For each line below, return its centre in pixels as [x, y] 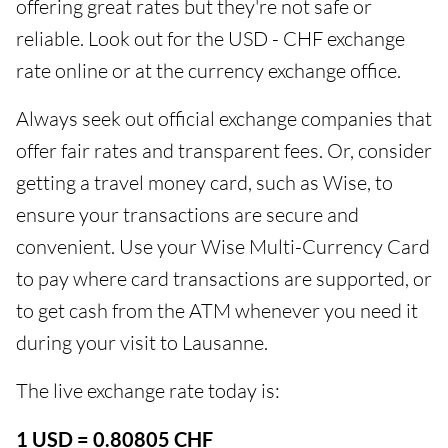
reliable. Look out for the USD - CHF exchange [210, 39]
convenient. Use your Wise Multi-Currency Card [223, 247]
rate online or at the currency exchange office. [208, 71]
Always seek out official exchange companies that [224, 119]
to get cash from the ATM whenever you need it [217, 311]
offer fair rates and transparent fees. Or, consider [224, 151]
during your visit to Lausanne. [142, 343]
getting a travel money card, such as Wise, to [204, 183]
